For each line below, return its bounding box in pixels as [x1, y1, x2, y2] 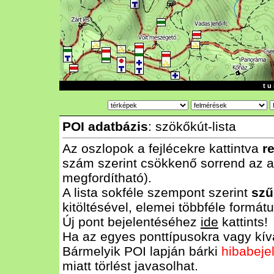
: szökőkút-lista [148, 119, 236, 133]
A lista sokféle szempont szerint [62, 185, 251, 199]
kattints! [218, 215, 268, 229]
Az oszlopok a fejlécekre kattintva [62, 141, 262, 155]
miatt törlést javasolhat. [62, 259, 198, 273]
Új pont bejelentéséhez [62, 215, 201, 229]
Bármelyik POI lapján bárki [62, 244, 221, 258]
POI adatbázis [62, 119, 148, 133]
